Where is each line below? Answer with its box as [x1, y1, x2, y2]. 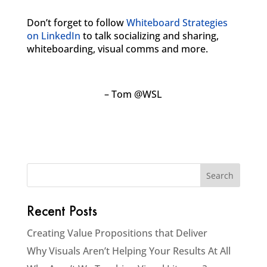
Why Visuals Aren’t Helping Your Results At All [26, 244, 231, 257]
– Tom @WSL [104, 88, 163, 101]
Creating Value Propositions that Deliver [26, 226, 207, 240]
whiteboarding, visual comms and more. [26, 42, 208, 55]
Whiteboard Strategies [126, 16, 228, 29]
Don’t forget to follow [26, 16, 126, 29]
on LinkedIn [26, 29, 80, 42]
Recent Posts [26, 206, 97, 220]
